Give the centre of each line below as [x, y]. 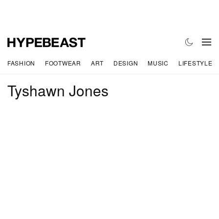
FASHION [22, 63]
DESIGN [126, 63]
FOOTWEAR [63, 63]
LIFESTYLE [195, 63]
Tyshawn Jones [58, 90]
